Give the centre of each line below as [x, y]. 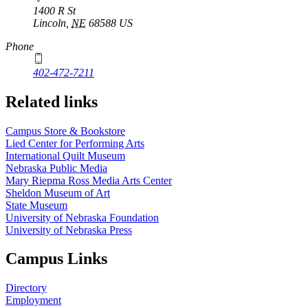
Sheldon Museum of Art [58, 192]
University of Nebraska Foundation [82, 217]
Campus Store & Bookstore [65, 131]
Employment [33, 300]
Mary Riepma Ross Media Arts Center [89, 180]
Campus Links [56, 259]
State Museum [36, 205]
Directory [26, 288]
